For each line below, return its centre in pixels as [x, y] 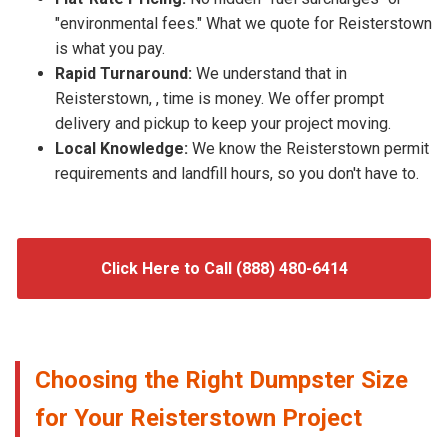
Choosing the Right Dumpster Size [221, 379]
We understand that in [269, 73]
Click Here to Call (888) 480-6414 [224, 268]
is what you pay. [110, 48]
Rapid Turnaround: [123, 73]
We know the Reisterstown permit [308, 148]
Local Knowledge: [121, 148]
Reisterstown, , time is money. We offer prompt [219, 98]
